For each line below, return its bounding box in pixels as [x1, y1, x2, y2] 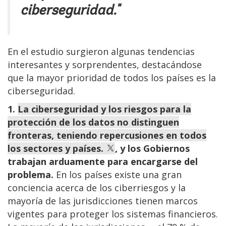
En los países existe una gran [53, 168, 182, 181]
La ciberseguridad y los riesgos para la [18, 103, 191, 116]
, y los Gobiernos [115, 142, 190, 155]
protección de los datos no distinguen [8, 116, 179, 129]
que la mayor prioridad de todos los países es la [8, 72, 216, 84]
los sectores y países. [8, 142, 106, 155]
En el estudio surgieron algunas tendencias [8, 45, 195, 58]
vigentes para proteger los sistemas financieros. [8, 208, 218, 220]
